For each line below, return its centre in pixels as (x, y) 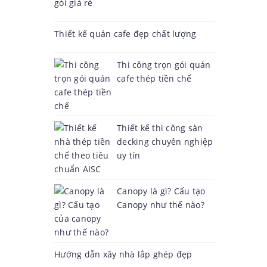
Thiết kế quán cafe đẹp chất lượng (125, 34)
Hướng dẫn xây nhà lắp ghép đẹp (123, 254)
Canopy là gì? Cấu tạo (161, 191)
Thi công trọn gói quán (164, 65)
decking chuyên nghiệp (165, 142)
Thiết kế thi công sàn (160, 128)
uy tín (129, 155)
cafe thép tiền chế (154, 78)
